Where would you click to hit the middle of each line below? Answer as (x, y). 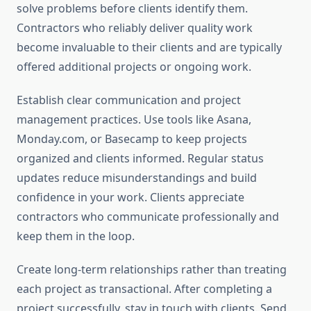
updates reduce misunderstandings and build (137, 178)
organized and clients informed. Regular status (140, 159)
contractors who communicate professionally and (148, 217)
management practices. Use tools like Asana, (134, 120)
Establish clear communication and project (129, 100)
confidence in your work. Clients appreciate (131, 197)
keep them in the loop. (76, 236)
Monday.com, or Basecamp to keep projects (132, 139)
